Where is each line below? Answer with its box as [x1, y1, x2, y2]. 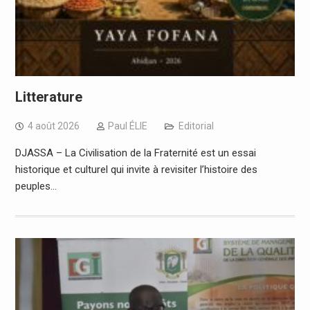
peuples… [15, 179, 57, 192]
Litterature [15, 88, 82, 105]
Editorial [178, 120, 214, 131]
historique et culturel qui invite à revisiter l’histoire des [15, 163, 257, 176]
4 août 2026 [27, 120, 80, 131]
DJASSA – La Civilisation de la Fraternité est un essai [15, 146, 256, 159]
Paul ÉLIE [107, 120, 147, 131]
